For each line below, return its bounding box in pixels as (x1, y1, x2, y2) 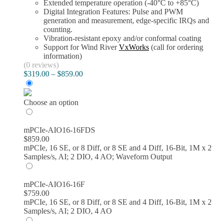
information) (43, 51, 82, 60)
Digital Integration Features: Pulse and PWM (43, 7, 183, 16)
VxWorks (119, 42, 149, 51)
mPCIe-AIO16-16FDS (24, 125, 95, 134)
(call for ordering (149, 42, 203, 51)
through (82, 95, 107, 104)
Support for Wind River (43, 42, 119, 51)
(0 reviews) (24, 60, 59, 69)
